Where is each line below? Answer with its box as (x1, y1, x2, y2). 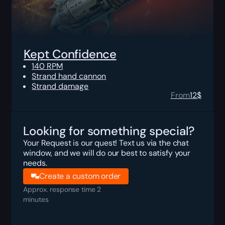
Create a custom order (39, 170, 121, 181)
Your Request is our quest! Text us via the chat (23, 137, 189, 148)
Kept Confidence (24, 46, 117, 62)
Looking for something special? (23, 123, 195, 139)
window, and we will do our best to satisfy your (23, 147, 190, 158)
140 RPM (32, 60, 63, 71)
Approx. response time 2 (23, 184, 101, 194)
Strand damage (32, 80, 89, 91)
